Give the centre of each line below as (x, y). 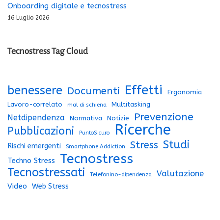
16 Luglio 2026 (28, 17)
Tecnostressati (46, 173)
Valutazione (180, 174)
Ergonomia (185, 92)
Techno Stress (31, 161)
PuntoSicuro (94, 133)
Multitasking (131, 105)
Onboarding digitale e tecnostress (67, 6)
